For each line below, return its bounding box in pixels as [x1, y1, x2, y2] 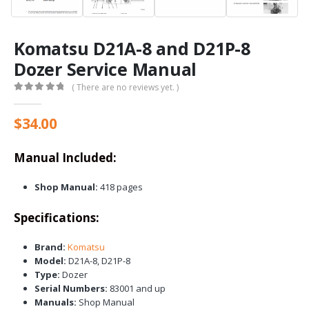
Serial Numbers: [34, 281, 108, 295]
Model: [34, 254, 66, 267]
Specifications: [14, 209, 99, 226]
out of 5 [19, 94, 56, 103]
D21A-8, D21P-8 [66, 254, 130, 267]
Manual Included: [14, 150, 117, 166]
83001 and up [107, 281, 166, 295]
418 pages [97, 181, 143, 194]
